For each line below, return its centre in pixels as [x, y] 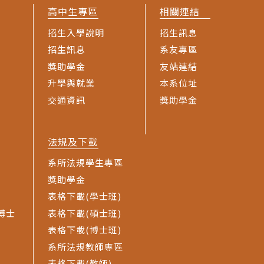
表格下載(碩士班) [85, 213]
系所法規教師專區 [85, 246]
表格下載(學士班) [85, 196]
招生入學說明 [76, 32]
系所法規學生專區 [85, 163]
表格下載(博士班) [85, 230]
